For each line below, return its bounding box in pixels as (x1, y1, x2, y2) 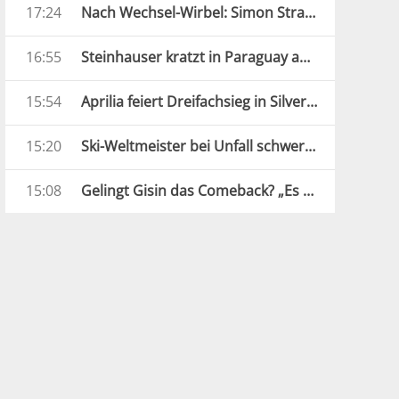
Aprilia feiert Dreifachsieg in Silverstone (306, 92, 317, 111)
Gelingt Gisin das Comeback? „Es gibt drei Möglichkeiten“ (303, 181, 313, 200)
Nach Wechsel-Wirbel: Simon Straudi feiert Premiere (305, 3, 315, 22)
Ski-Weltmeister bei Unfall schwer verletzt (305, 136, 315, 156)
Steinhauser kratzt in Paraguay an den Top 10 (299, 47, 310, 67)
